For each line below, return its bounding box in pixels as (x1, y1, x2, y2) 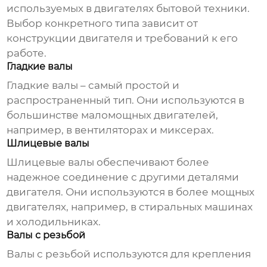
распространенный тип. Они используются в (7, 94, 245, 107)
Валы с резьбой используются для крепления (7, 248, 252, 260)
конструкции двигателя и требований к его (7, 32, 238, 45)
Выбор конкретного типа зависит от (7, 17, 198, 30)
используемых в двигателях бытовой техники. (7, 2, 250, 15)
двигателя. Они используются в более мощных (7, 186, 255, 198)
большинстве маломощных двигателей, (7, 109, 219, 122)
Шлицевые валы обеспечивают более (7, 156, 210, 169)
